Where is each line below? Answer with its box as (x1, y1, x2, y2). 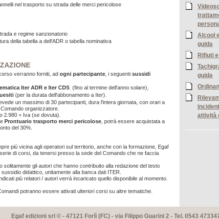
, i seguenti (105, 71, 132, 77)
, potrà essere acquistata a (101, 118, 165, 124)
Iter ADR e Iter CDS (21, 85, 71, 90)
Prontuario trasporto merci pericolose (4, 118, 101, 124)
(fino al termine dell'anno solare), (71, 85, 149, 90)
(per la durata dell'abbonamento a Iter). (14, 92, 107, 98)
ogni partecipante (60, 71, 105, 77)
